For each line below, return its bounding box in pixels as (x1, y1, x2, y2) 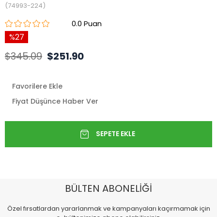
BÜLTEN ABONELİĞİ (65, 181, 152, 195)
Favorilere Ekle (12, 81, 62, 91)
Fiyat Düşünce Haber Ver (12, 96, 98, 106)
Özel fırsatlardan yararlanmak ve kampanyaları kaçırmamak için (7, 203, 210, 213)
